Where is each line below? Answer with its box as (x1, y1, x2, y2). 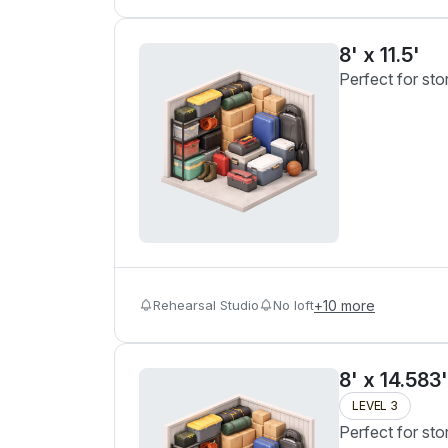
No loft (273, 296, 314, 313)
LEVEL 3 (352, 398, 398, 413)
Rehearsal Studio (153, 296, 259, 313)
